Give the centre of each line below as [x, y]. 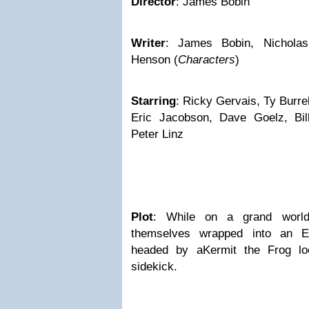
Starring [153, 101]
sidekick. [154, 267]
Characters [207, 60]
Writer [148, 43]
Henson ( [154, 60]
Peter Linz [157, 134]
